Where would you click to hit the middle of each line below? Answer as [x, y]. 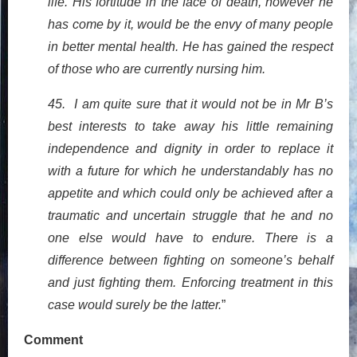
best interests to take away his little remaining [190, 126]
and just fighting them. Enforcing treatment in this [190, 282]
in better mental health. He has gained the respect [190, 46]
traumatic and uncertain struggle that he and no [190, 215]
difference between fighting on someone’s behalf [190, 260]
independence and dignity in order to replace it [190, 148]
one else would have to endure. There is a [190, 237]
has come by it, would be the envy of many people [190, 24]
